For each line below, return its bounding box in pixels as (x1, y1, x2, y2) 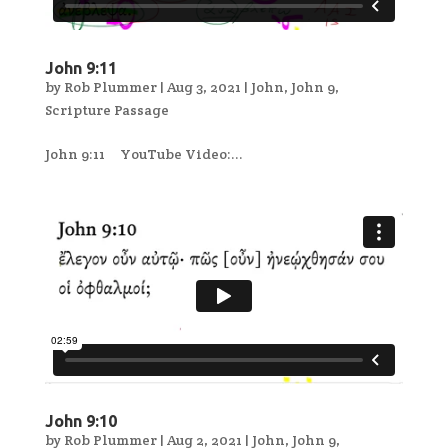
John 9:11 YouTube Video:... (44, 144, 243, 163)
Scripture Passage (44, 100, 169, 119)
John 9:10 (44, 412, 117, 431)
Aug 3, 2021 (166, 77, 241, 96)
